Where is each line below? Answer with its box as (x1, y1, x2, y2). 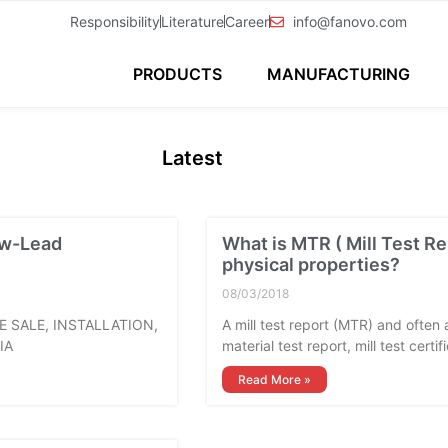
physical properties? (222, 254, 400, 275)
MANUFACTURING (267, 64, 410, 84)
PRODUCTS (133, 64, 222, 84)
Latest (161, 146, 223, 170)
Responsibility (70, 13, 161, 30)
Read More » (238, 372, 311, 387)
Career (225, 13, 270, 30)
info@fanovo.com (292, 13, 407, 30)
